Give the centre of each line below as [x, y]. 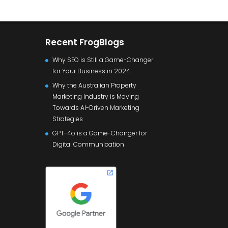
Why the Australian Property [95, 85]
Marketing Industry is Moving [96, 96]
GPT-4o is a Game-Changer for [100, 133]
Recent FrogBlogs [85, 42]
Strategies [68, 119]
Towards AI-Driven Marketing [96, 107]
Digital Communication [89, 144]
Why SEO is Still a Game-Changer [103, 60]
